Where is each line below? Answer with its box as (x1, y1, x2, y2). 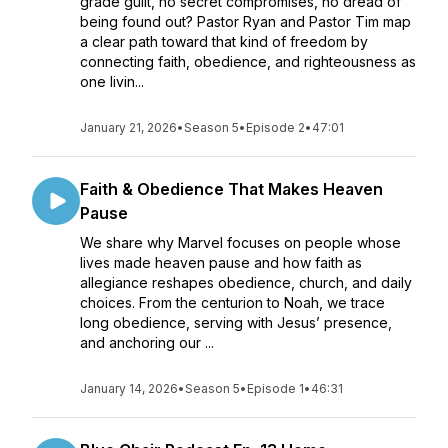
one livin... (80, 73, 144, 90)
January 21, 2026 (80, 120, 177, 135)
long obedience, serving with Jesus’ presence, (80, 314, 392, 331)
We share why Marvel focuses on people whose (80, 234, 401, 251)
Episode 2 (246, 120, 305, 135)
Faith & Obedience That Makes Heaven (80, 179, 383, 199)
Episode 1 (247, 381, 304, 396)
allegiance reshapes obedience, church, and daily (80, 274, 412, 291)
